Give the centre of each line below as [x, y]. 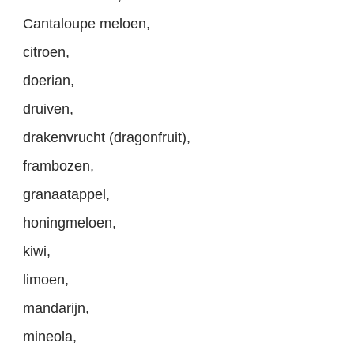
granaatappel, [67, 195]
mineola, [50, 337]
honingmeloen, [70, 223]
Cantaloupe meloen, [87, 24]
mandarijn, [56, 309]
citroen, [47, 53]
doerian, [49, 81]
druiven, [49, 109]
